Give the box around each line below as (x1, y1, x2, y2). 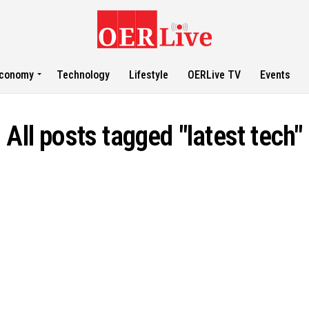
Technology (57, 68, 110, 81)
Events (260, 68, 291, 81)
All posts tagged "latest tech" (6, 120, 303, 152)
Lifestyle (129, 68, 169, 81)
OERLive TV (188, 68, 241, 81)
